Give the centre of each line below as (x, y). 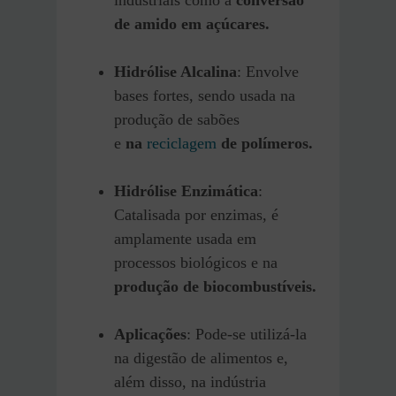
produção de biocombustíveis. (215, 286)
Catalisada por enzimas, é (196, 214)
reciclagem (182, 143)
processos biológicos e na (196, 262)
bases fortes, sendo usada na (205, 95)
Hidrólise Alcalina (175, 71)
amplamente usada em (185, 238)
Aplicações (150, 334)
